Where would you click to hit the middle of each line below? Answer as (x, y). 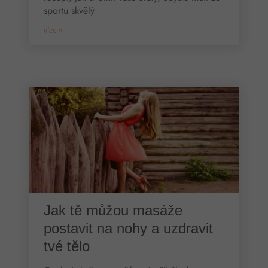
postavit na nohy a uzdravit (128, 228)
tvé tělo (66, 246)
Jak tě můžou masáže (113, 210)
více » (53, 30)
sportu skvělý (69, 10)
